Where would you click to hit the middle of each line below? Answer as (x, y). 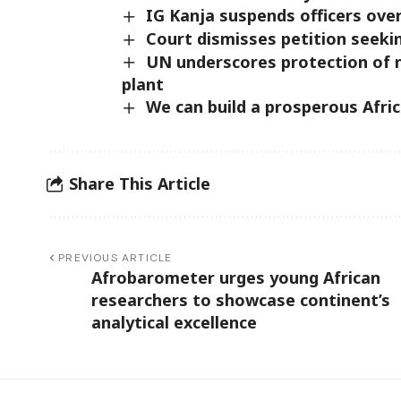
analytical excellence (174, 322)
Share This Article (140, 184)
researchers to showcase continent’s (241, 299)
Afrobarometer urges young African (236, 277)
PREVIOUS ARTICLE (115, 257)
